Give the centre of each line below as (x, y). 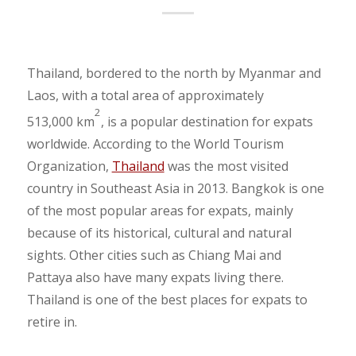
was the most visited (226, 166)
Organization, (69, 166)
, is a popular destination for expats (207, 121)
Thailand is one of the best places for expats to (167, 299)
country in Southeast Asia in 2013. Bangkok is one (175, 188)
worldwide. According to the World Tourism (155, 143)
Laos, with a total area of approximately (145, 95)
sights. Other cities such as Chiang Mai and (154, 255)
